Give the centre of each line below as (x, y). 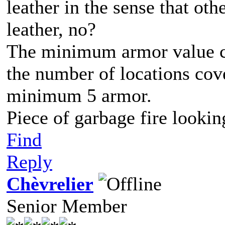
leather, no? (51, 29)
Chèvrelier (50, 184)
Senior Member (67, 206)
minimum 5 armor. (79, 95)
